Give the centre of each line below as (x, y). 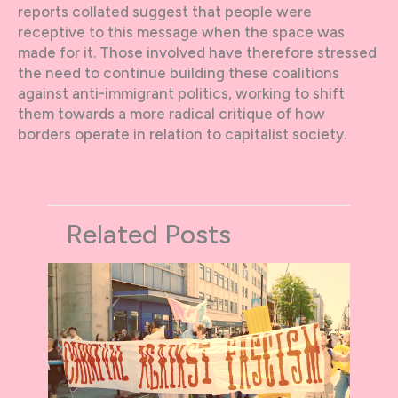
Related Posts (148, 234)
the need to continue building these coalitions (179, 72)
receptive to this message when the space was (181, 32)
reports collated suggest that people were (165, 11)
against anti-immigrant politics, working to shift (181, 93)
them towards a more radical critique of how (171, 113)
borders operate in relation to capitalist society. (182, 134)
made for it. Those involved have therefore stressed (197, 52)
